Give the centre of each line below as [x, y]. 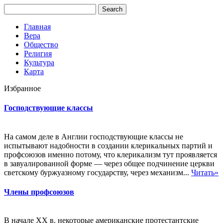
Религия [38, 54]
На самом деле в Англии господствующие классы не [94, 136]
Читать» [205, 172]
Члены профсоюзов [39, 192]
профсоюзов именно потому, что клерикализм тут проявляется [111, 154]
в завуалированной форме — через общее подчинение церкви [109, 163]
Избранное [22, 88]
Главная [37, 27]
